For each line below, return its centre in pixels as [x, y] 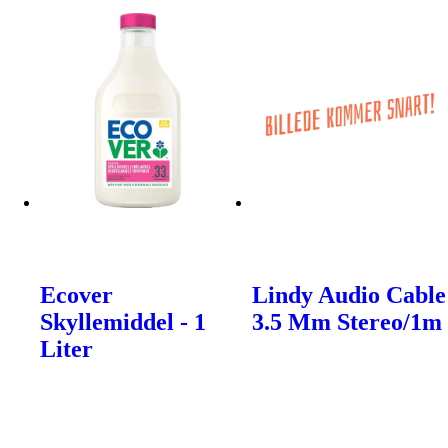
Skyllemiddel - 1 [123, 322]
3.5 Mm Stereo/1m [347, 322]
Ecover [76, 295]
